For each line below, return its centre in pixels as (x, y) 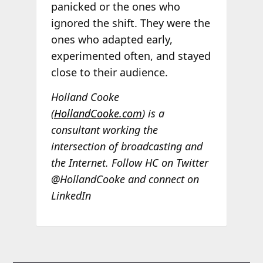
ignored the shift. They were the (130, 23)
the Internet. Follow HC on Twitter (129, 162)
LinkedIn (71, 195)
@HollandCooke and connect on (125, 179)
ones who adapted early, (112, 40)
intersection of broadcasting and (127, 146)
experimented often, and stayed (131, 56)
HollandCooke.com (98, 113)
